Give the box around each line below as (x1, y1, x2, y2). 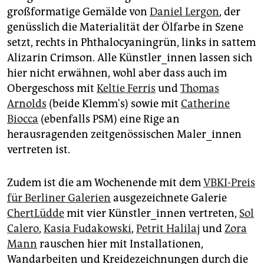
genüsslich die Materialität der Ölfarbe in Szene (7, 20, 243, 34)
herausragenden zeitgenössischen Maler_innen (7, 127, 242, 141)
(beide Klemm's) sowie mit (47, 97, 181, 110)
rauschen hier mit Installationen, (37, 237, 203, 250)
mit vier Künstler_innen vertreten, (64, 206, 239, 220)
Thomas (180, 81, 219, 95)
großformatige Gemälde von (7, 5, 150, 18)
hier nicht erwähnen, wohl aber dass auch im (7, 66, 227, 80)
